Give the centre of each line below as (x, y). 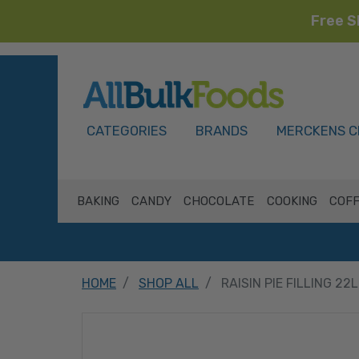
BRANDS (222, 131)
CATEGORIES (127, 131)
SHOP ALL (169, 283)
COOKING (292, 201)
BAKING (98, 201)
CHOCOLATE (219, 201)
